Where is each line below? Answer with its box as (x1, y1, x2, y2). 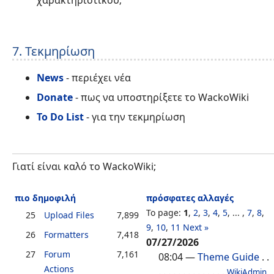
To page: (146, 207, 183, 219)
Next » (183, 221, 209, 234)
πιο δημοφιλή (15, 192, 76, 204)
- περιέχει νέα (64, 71, 131, 85)
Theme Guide (198, 250, 259, 264)
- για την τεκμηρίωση (84, 110, 185, 124)
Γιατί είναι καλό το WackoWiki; (12, 160, 156, 174)
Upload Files (44, 209, 94, 221)
